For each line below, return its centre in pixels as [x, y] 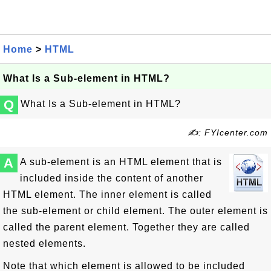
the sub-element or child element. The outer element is [135, 211]
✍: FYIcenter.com [228, 132]
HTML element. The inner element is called [107, 194]
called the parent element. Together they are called [126, 227]
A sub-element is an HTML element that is [121, 162]
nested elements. [44, 243]
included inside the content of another [112, 178]
